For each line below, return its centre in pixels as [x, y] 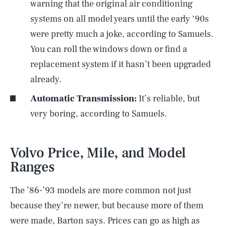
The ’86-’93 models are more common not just [101, 190]
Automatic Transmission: [83, 98]
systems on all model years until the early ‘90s [120, 19]
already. [46, 79]
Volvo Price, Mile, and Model [98, 153]
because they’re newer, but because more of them [107, 205]
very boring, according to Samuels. [99, 114]
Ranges [32, 167]
